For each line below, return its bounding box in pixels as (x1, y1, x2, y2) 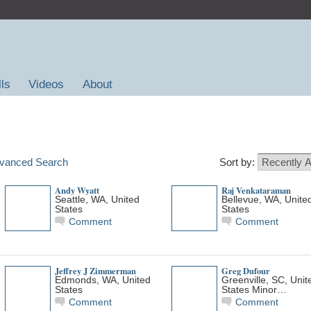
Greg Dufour (221, 264, 270, 277)
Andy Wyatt (54, 183, 99, 196)
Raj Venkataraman (221, 183, 291, 196)
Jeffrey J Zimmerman (54, 264, 136, 277)
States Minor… (221, 284, 287, 295)
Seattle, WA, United (54, 194, 140, 205)
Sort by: (219, 155, 258, 168)
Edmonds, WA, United (54, 274, 151, 285)
